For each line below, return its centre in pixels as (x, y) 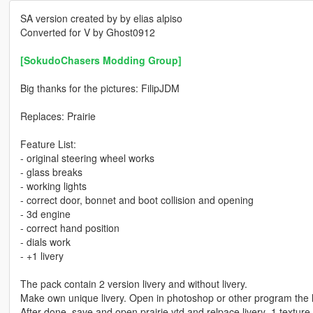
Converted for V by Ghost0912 (87, 32)
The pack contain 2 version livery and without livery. (133, 284)
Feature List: (48, 144)
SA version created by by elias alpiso (101, 19)
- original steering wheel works (87, 158)
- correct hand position (70, 228)
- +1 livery (42, 256)
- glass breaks (51, 172)
